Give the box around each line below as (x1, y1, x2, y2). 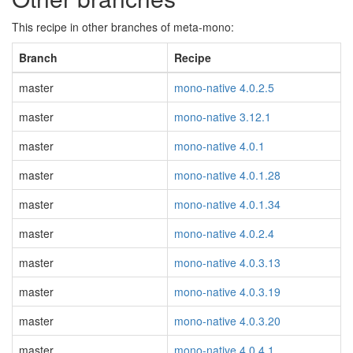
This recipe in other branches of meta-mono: (12, 19, 234, 35)
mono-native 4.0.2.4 (174, 225, 274, 241)
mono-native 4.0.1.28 (174, 167, 281, 183)
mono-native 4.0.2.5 (174, 80, 274, 95)
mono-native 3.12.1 (174, 109, 271, 124)
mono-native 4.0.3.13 (174, 255, 281, 270)
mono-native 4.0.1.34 (174, 196, 281, 212)
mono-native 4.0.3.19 (174, 284, 281, 299)
